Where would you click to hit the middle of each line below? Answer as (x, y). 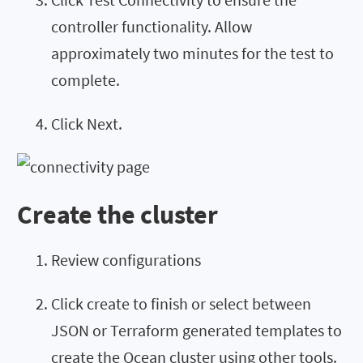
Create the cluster (117, 215)
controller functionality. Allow (152, 26)
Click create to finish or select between (181, 304)
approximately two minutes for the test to (192, 53)
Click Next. (87, 123)
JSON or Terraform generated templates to (196, 331)
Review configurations (126, 260)
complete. (85, 79)
